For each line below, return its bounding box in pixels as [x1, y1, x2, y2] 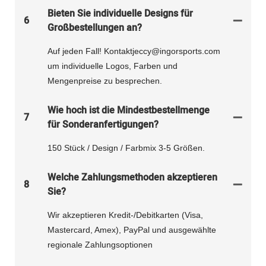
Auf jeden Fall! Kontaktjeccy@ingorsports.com [47, 46, 220, 56]
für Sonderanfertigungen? [47, 118, 159, 132]
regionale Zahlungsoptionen [47, 240, 153, 250]
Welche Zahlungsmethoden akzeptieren [47, 170, 217, 185]
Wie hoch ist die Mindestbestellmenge [47, 103, 210, 118]
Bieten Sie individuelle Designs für [47, 7, 193, 21]
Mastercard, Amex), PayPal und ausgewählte [47, 225, 216, 235]
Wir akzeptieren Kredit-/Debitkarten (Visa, [47, 210, 203, 220]
